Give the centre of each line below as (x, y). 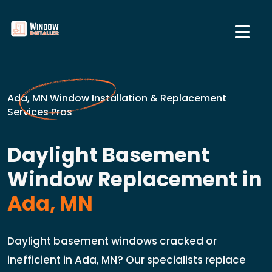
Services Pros (40, 112)
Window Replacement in (135, 179)
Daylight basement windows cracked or (112, 241)
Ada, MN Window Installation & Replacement (117, 98)
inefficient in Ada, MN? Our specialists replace (127, 260)
